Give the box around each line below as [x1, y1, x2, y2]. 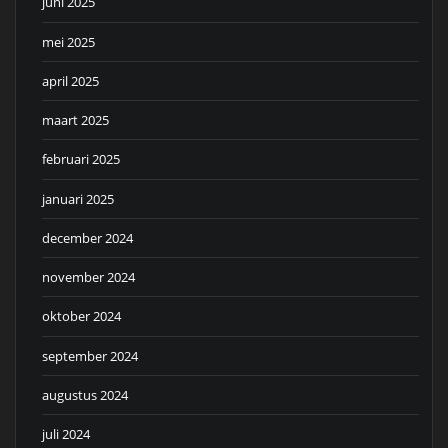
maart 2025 [42, 111, 109, 130]
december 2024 [42, 228, 133, 247]
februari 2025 [42, 150, 120, 169]
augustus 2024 [42, 385, 128, 404]
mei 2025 [42, 32, 95, 51]
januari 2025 [42, 189, 114, 208]
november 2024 [42, 268, 135, 287]
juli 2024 [42, 425, 90, 444]
